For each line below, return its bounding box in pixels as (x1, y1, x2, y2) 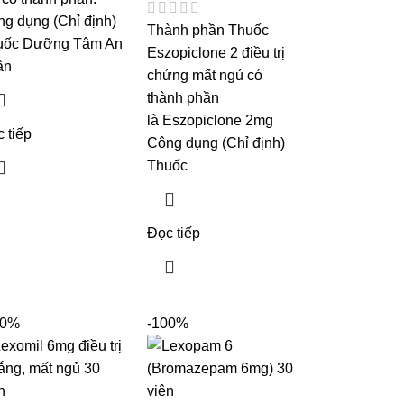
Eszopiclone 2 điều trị (147, 45, 286, 61)
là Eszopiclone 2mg (147, 113, 274, 129)
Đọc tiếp (147, 225, 201, 242)
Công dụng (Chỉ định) (147, 135, 286, 151)
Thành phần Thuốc (147, 23, 270, 39)
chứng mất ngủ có (147, 68, 263, 84)
